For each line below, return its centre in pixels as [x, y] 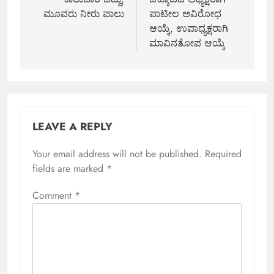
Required [223, 154]
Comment [54, 196]
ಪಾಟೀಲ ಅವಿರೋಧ [185, 14]
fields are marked [69, 169]
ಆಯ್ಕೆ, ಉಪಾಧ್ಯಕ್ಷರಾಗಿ [189, 29]
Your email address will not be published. [117, 154]
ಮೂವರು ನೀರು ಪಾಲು [84, 14]
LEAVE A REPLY [72, 127]
